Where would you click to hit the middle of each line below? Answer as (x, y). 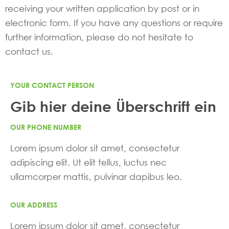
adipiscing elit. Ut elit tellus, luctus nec (88, 162)
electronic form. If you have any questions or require (114, 23)
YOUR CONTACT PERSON (52, 85)
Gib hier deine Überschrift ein (113, 106)
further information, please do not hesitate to (99, 37)
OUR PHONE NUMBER (46, 127)
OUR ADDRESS (34, 204)
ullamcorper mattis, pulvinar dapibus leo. (96, 176)
